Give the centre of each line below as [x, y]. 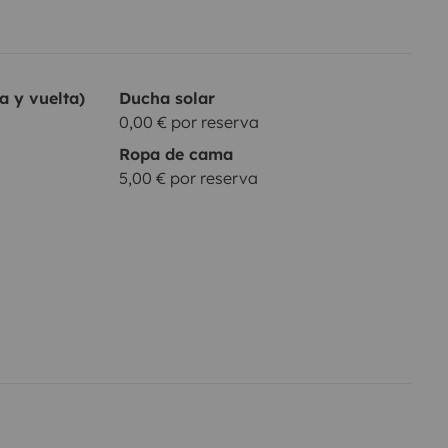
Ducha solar [166, 97]
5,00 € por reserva [188, 177]
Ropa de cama [175, 153]
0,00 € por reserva [188, 121]
